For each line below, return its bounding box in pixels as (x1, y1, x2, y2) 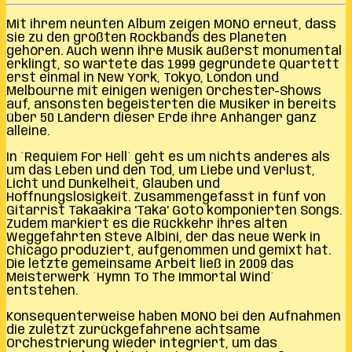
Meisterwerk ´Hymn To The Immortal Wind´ (6, 270, 274, 284)
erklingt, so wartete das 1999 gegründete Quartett (6, 57, 339, 71)
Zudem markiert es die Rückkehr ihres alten (6, 217, 288, 231)
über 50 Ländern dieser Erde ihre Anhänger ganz (6, 111, 317, 125)
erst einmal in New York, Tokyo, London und (6, 71, 279, 85)
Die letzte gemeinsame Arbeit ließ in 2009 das (6, 257, 294, 271)
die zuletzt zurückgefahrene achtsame (6, 323, 260, 337)
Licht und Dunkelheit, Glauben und (6, 177, 220, 191)
